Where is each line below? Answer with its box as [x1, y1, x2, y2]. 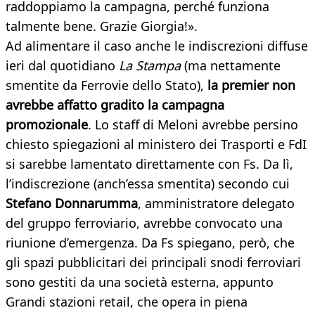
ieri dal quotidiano [6, 57, 119, 75]
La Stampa [119, 57, 181, 75]
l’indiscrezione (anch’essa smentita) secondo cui [6, 175, 290, 193]
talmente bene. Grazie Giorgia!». [6, 18, 198, 35]
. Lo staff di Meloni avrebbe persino [88, 116, 298, 134]
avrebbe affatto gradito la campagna [6, 96, 224, 114]
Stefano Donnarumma [6, 195, 138, 212]
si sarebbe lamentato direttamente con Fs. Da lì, [6, 155, 293, 173]
